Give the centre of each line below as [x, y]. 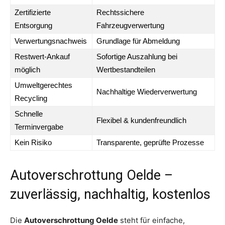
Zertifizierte [33, 12]
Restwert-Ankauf [42, 56]
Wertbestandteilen [126, 69]
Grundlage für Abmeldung [138, 41]
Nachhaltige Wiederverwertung [147, 91]
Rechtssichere [120, 12]
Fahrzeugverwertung [130, 25]
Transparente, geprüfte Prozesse [150, 142]
